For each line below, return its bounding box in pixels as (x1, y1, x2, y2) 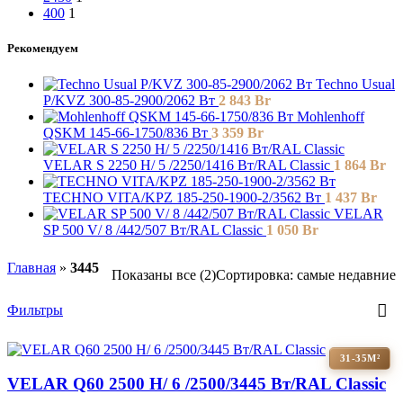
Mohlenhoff (297, 108, 364, 124)
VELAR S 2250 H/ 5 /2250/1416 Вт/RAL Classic (43, 157, 334, 173)
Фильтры (7, 301, 63, 318)
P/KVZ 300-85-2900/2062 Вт (43, 92, 219, 108)
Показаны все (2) (112, 266, 216, 282)
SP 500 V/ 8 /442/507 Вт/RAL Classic (43, 221, 266, 237)
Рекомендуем (7, 41, 78, 56)
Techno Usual (316, 76, 395, 92)
